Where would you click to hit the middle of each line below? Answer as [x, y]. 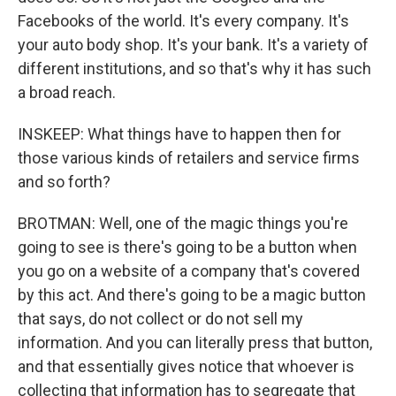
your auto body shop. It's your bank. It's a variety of [193, 45]
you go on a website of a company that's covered [189, 271]
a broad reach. [67, 92]
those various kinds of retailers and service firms [189, 158]
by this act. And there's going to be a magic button [192, 295]
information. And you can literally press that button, [195, 343]
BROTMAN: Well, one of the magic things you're [183, 223]
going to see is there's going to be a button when [187, 247]
